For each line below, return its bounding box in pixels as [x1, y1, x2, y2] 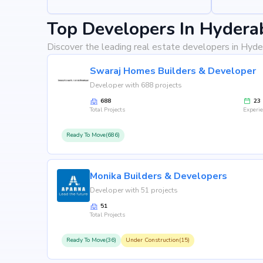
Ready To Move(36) [66, 236, 116, 244]
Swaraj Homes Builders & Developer [90, 65, 256, 77]
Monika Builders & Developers [90, 170, 227, 183]
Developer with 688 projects [90, 80, 182, 90]
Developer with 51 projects [90, 186, 178, 195]
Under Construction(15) [126, 236, 190, 244]
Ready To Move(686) [66, 131, 120, 139]
